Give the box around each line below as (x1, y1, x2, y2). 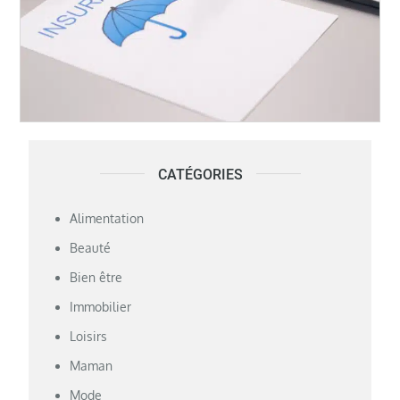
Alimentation (70, 210, 145, 226)
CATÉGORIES (157, 165, 243, 183)
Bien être (70, 269, 123, 285)
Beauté (70, 239, 112, 255)
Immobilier (70, 298, 132, 314)
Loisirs (70, 328, 108, 344)
